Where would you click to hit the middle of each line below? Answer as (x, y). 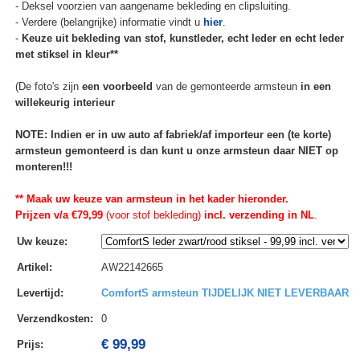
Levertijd (38, 293)
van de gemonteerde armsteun (226, 87)
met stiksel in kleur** (66, 55)
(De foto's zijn (48, 87)
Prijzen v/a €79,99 (59, 215)
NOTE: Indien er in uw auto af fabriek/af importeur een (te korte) (173, 135)
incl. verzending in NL (257, 215)
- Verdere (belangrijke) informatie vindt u (109, 22)
